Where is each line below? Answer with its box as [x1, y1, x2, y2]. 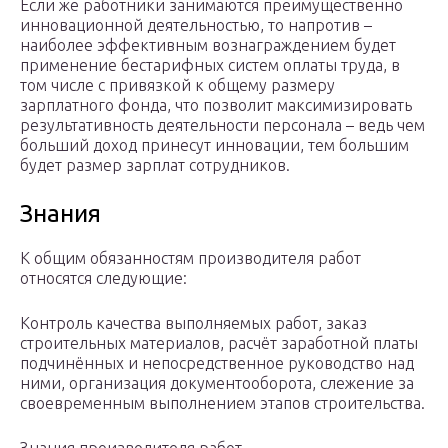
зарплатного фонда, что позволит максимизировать [20, 96, 412, 115]
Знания [20, 200, 101, 228]
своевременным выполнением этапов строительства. [20, 394, 425, 413]
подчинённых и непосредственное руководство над [20, 354, 414, 373]
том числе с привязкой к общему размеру [20, 76, 335, 95]
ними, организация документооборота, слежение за [20, 374, 414, 393]
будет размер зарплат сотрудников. [20, 156, 290, 175]
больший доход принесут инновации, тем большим [20, 136, 409, 155]
